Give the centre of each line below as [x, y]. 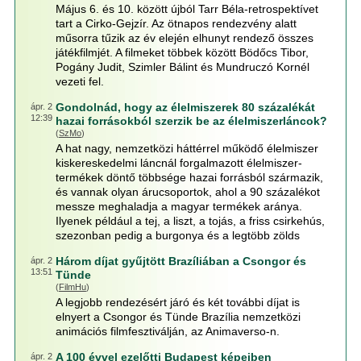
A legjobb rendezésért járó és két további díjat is [177, 302]
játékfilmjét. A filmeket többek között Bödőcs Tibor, [182, 52]
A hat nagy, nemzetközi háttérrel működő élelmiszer [187, 148]
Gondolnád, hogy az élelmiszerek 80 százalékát [185, 107]
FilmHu [72, 287]
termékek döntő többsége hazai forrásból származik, [189, 177]
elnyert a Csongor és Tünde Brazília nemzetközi [178, 317]
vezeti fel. [79, 81]
